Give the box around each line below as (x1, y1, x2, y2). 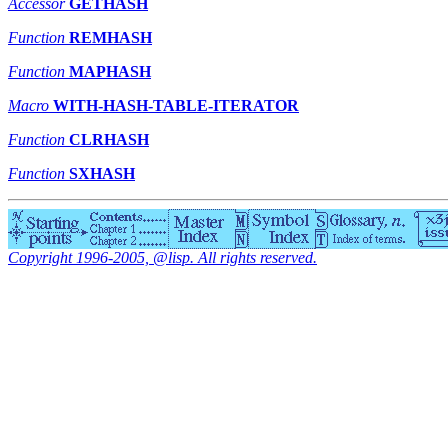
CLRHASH (69, 131, 149, 149)
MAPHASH (69, 63, 151, 81)
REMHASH (69, 29, 152, 47)
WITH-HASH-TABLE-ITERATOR (53, 97, 299, 115)
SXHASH (69, 165, 135, 183)
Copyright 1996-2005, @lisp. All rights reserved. (8, 249, 317, 267)
